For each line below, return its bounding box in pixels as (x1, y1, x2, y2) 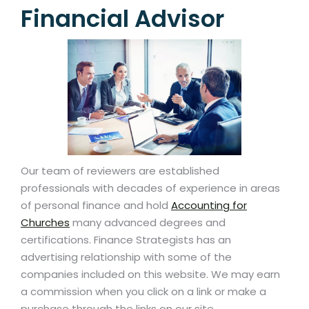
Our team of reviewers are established (21, 163, 219, 179)
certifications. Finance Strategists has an (21, 232, 231, 248)
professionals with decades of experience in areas (21, 181, 280, 196)
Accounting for (171, 198, 247, 213)
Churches (21, 215, 70, 230)
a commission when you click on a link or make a (21, 284, 266, 299)
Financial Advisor (21, 2, 224, 36)
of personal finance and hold (21, 198, 171, 213)
